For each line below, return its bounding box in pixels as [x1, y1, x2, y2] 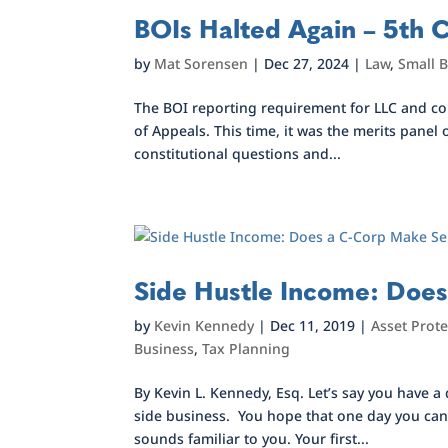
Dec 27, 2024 [264, 54, 350, 73]
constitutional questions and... [134, 144, 342, 163]
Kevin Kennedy [154, 316, 255, 335]
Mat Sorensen [154, 54, 249, 73]
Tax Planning [202, 339, 291, 358]
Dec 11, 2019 [270, 316, 356, 335]
